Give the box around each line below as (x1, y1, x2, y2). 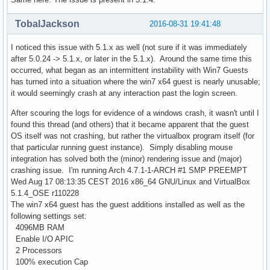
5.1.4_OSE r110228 (11, 188, 79, 198)
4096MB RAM (11, 222, 64, 232)
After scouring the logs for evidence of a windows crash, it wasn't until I (11, 108, 259, 118)
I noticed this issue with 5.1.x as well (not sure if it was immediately (11, 42, 247, 52)
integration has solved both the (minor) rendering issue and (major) (11, 154, 242, 163)
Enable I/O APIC (11, 234, 74, 243)
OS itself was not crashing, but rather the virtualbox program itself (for (11, 131, 254, 140)
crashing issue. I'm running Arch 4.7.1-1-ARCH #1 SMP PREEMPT (11, 165, 247, 175)
